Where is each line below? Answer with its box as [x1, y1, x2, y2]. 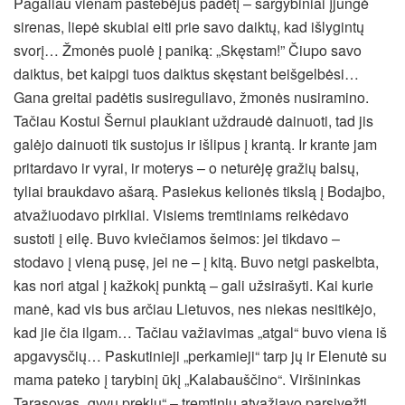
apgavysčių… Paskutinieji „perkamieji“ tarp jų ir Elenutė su [14, 345, 387, 367]
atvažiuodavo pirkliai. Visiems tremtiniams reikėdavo [14, 204, 349, 226]
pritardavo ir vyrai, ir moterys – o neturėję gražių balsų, [14, 157, 359, 179]
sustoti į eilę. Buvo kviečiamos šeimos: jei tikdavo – [14, 228, 340, 250]
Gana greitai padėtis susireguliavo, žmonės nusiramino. [14, 87, 369, 108]
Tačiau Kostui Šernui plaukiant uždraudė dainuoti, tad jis [14, 110, 373, 132]
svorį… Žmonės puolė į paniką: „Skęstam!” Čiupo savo [14, 40, 362, 61]
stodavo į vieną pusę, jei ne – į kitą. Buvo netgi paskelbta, [14, 251, 379, 273]
